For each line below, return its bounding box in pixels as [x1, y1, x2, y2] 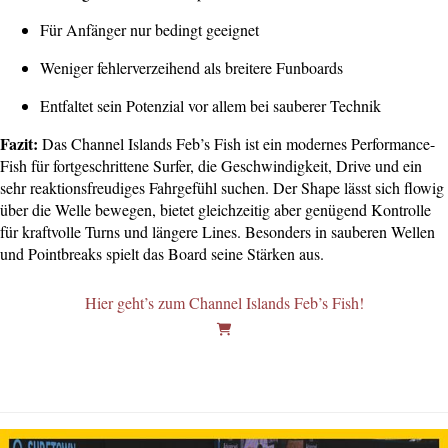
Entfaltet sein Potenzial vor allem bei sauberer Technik [40, 94, 381, 116]
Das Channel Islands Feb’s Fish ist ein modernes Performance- [38, 132, 435, 154]
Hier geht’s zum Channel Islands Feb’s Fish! [84, 291, 364, 313]
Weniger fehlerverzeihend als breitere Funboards [40, 56, 343, 78]
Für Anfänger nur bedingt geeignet [40, 18, 259, 40]
